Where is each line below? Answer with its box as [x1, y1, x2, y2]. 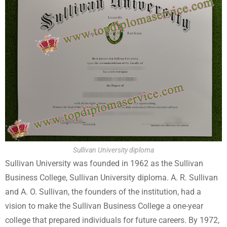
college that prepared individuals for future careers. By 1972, [5, 215, 219, 225]
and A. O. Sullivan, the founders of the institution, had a [5, 187, 201, 197]
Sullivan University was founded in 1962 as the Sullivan [5, 159, 203, 168]
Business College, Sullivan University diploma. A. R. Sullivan [5, 173, 218, 182]
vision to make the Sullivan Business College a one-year [5, 201, 203, 211]
